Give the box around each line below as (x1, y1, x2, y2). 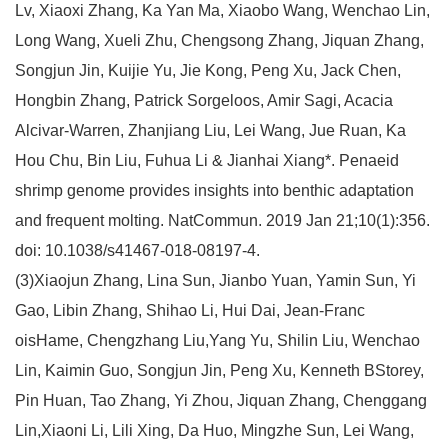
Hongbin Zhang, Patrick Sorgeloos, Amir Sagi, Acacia (15, 91, 393, 109)
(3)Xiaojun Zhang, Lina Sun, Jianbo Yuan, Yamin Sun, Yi (15, 271, 416, 289)
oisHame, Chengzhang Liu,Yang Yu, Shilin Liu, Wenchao (15, 331, 420, 349)
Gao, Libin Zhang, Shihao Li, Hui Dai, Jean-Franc (15, 301, 365, 319)
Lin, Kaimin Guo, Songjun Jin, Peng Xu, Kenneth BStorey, (15, 361, 424, 379)
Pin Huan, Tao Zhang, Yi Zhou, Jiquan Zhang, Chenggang (15, 391, 427, 409)
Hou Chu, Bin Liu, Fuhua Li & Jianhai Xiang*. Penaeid (15, 151, 399, 169)
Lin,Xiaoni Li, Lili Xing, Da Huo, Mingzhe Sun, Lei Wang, (15, 421, 414, 439)
